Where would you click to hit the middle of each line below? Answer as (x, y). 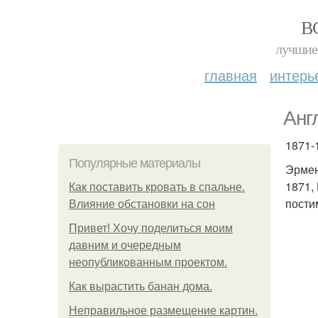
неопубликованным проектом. (148, 262)
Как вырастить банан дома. (141, 286)
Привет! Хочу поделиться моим (151, 228)
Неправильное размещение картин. (163, 311)
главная (231, 75)
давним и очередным (125, 245)
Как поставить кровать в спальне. (157, 187)
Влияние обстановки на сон (142, 204)
